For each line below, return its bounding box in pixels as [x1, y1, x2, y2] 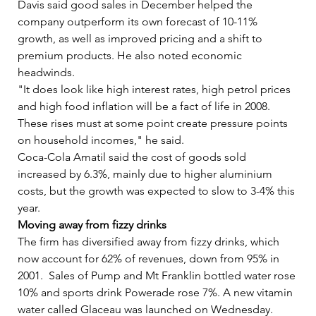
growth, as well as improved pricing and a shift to [18, 31, 265, 45]
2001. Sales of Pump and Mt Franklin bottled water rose [18, 268, 298, 282]
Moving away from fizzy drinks [18, 217, 166, 231]
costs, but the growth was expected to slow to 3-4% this [18, 183, 298, 197]
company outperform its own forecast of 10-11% [18, 14, 260, 28]
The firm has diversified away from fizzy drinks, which [18, 234, 282, 248]
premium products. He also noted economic [18, 48, 245, 62]
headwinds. [18, 65, 83, 79]
